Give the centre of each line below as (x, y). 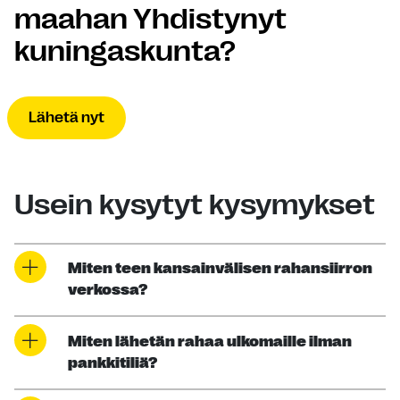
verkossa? (108, 291)
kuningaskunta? (125, 51)
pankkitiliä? (112, 363)
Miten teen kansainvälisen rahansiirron (220, 269)
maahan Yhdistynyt (150, 19)
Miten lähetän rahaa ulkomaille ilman (210, 342)
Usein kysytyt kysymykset (195, 204)
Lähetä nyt (67, 117)
